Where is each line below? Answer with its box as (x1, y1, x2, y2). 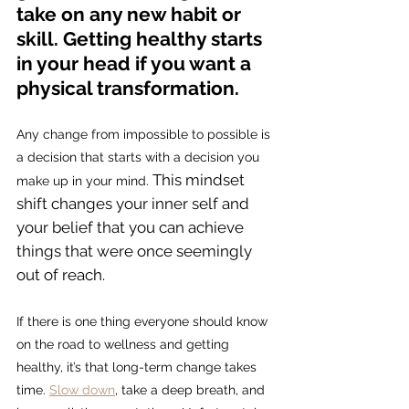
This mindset (152, 171, 248, 190)
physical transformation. (16, 77, 239, 100)
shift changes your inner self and (16, 194, 253, 214)
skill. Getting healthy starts (16, 27, 267, 51)
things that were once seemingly (16, 242, 256, 261)
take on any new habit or (16, 3, 246, 26)
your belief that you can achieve (16, 218, 247, 237)
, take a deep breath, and (115, 383, 268, 398)
